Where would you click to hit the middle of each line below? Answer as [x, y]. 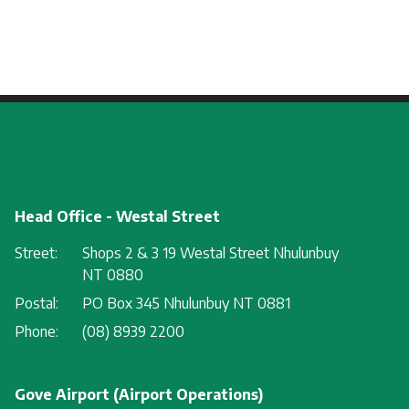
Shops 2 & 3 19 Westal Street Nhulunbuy [211, 253]
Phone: [37, 332]
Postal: [37, 304]
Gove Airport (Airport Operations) [139, 395]
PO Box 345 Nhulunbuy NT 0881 [187, 304]
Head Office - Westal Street [118, 217]
